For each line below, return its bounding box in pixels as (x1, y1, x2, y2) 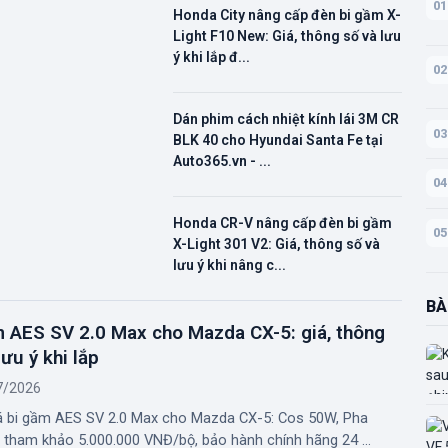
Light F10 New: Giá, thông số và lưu (172, 27, 401, 44)
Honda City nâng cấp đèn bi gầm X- (172, 6, 401, 23)
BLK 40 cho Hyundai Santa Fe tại (172, 131, 383, 148)
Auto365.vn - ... (172, 152, 271, 169)
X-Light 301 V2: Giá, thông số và (172, 235, 380, 252)
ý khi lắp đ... (172, 48, 250, 65)
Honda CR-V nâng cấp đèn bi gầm (172, 214, 392, 231)
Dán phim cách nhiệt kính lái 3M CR (172, 110, 399, 127)
